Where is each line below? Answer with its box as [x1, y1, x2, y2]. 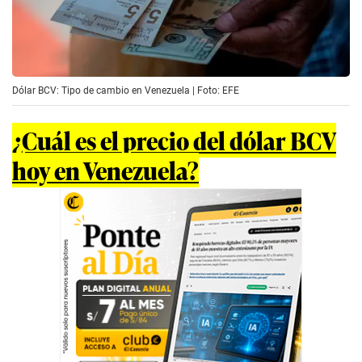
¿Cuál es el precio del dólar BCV [12, 122, 336, 158]
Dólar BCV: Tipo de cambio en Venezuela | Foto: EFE [12, 84, 239, 96]
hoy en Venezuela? [12, 152, 199, 187]
